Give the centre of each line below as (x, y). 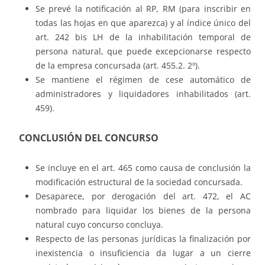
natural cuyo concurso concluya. (99, 225)
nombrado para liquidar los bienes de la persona (143, 211)
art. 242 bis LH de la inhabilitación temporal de (143, 37)
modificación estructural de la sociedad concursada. (139, 182)
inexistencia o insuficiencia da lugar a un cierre (143, 253)
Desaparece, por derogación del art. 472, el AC (143, 196)
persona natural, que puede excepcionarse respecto (143, 51)
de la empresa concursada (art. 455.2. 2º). (118, 66)
